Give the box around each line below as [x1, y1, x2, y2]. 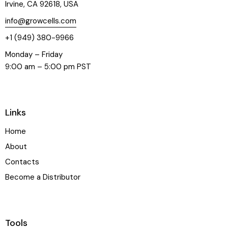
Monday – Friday [5, 49, 63, 60]
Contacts [5, 156, 39, 167]
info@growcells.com [5, 15, 76, 26]
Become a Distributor [5, 172, 80, 182]
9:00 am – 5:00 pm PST [5, 61, 91, 72]
